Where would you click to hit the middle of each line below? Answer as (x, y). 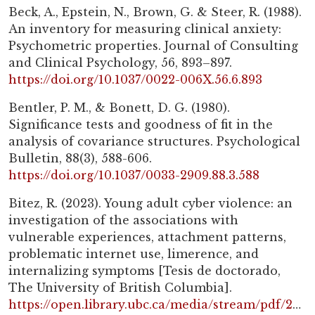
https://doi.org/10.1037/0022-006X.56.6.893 (135, 80)
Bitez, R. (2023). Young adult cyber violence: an (150, 204)
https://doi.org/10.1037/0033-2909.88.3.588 (134, 175)
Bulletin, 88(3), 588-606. (80, 159)
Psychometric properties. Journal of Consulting (153, 46)
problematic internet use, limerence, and (134, 254)
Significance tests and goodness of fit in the (141, 125)
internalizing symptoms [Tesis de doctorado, (144, 271)
